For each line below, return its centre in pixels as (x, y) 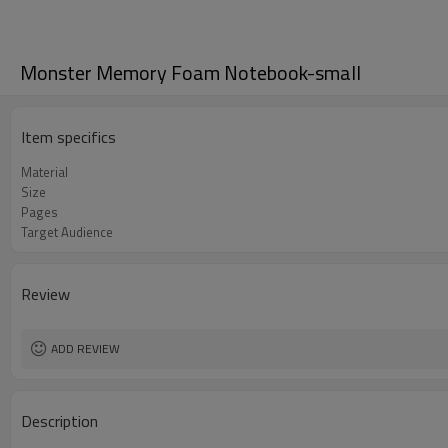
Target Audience (67, 232)
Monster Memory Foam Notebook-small (190, 72)
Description (59, 421)
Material (44, 172)
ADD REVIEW (85, 348)
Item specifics (68, 137)
